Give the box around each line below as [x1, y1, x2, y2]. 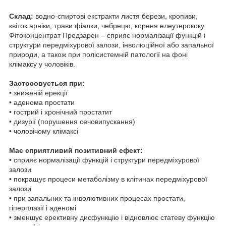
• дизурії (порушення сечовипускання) [9, 117, 135, 126]
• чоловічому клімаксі [9, 127, 78, 135]
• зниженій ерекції [9, 88, 68, 97]
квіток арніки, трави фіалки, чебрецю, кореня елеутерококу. [9, 21, 206, 30]
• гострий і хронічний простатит [9, 107, 112, 116]
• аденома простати [9, 98, 75, 106]
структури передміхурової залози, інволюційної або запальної [9, 40, 214, 49]
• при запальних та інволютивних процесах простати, [9, 194, 185, 202]
